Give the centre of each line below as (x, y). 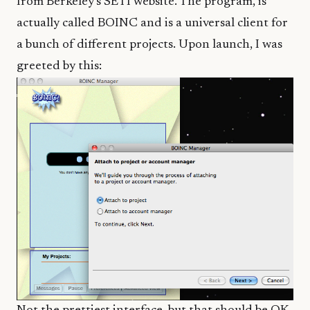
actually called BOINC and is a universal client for (152, 24)
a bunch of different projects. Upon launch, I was (149, 45)
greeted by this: (59, 67)
